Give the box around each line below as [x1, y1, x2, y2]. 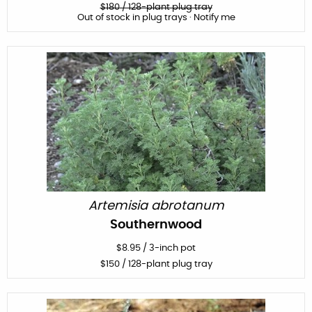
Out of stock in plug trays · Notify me [77, 13, 235, 22]
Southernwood [110, 218, 202, 231]
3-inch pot [149, 243, 196, 253]
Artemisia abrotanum [88, 199, 224, 212]
